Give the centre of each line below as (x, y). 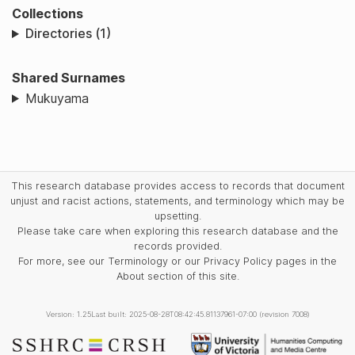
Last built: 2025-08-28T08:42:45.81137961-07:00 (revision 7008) (200, 314)
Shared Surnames (69, 78)
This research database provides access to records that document (177, 185)
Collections (48, 13)
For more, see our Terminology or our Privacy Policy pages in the (177, 261)
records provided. (177, 246)
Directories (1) (68, 34)
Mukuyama (57, 98)
